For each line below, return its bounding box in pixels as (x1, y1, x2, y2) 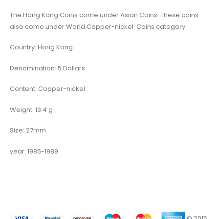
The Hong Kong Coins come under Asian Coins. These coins (10, 10, 198, 20)
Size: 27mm (10, 126, 46, 135)
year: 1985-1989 (10, 147, 58, 156)
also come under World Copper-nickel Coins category (10, 22, 185, 31)
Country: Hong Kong (10, 43, 73, 52)
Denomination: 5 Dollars (10, 63, 85, 73)
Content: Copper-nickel (10, 84, 85, 94)
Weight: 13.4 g (10, 105, 53, 114)
